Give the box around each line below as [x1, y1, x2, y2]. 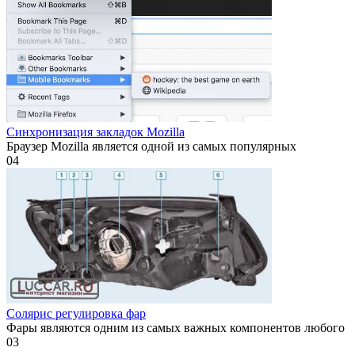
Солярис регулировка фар [6, 307, 146, 320]
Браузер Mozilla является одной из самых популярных [6, 139, 296, 153]
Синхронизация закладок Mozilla [6, 125, 185, 139]
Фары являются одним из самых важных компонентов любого [6, 321, 345, 334]
